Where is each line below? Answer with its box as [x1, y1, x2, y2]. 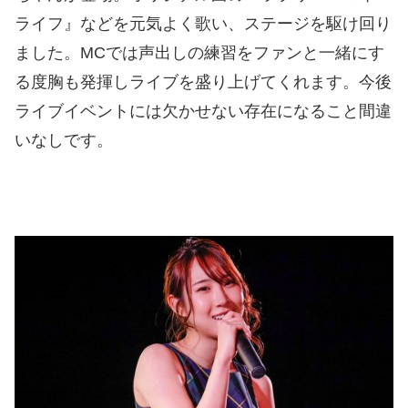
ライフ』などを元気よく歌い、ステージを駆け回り [15, 14, 392, 33]
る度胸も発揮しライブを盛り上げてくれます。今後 [15, 72, 392, 91]
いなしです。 [15, 130, 113, 149]
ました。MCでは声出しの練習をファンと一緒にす [15, 43, 384, 62]
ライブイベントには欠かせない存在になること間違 [15, 101, 392, 120]
